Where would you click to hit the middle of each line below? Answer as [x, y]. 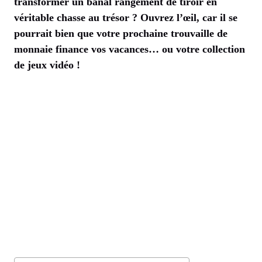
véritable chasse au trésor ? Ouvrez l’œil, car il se [126, 17]
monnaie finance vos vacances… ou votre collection [130, 49]
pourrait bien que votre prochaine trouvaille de [121, 33]
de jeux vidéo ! [47, 65]
